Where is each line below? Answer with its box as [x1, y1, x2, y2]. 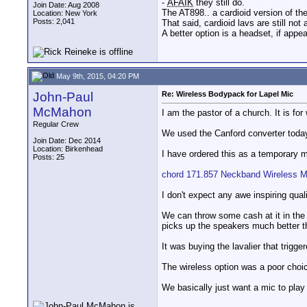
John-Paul [33, 90, 93, 104]
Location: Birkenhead [33, 145, 103, 153]
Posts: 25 [33, 153, 64, 161]
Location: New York [33, 9, 97, 17]
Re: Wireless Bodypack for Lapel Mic [162, 90, 293, 98]
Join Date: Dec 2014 [33, 136, 101, 145]
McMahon [33, 105, 92, 119]
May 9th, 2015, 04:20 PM [54, 71, 139, 80]
